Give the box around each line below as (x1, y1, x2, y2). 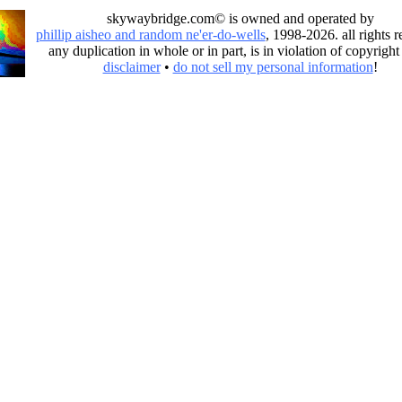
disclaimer (102, 59, 161, 74)
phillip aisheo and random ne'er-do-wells (35, 27, 266, 42)
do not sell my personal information (172, 59, 373, 74)
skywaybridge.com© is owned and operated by (106, 11, 374, 26)
